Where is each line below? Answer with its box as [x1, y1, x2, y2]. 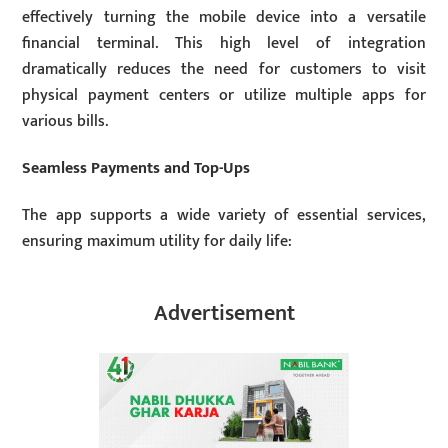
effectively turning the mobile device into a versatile [22, 4, 426, 31]
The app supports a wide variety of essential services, [22, 201, 426, 229]
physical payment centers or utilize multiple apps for [22, 82, 426, 109]
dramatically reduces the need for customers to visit [22, 56, 426, 83]
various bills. [22, 108, 109, 135]
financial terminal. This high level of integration [22, 30, 426, 57]
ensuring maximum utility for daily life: [22, 227, 293, 255]
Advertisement [153, 294, 295, 332]
